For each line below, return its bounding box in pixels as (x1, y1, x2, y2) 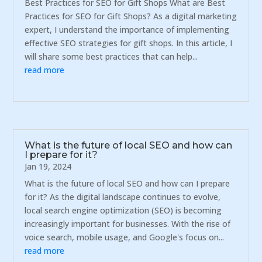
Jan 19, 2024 (25, 160, 72, 172)
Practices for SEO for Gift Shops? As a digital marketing (25, 11, 237, 22)
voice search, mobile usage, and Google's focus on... (25, 231, 225, 243)
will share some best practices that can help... (25, 51, 198, 63)
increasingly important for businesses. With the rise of (25, 218, 231, 229)
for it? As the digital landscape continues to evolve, (25, 191, 221, 202)
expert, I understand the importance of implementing (25, 24, 230, 36)
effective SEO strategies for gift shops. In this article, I (25, 37, 233, 49)
